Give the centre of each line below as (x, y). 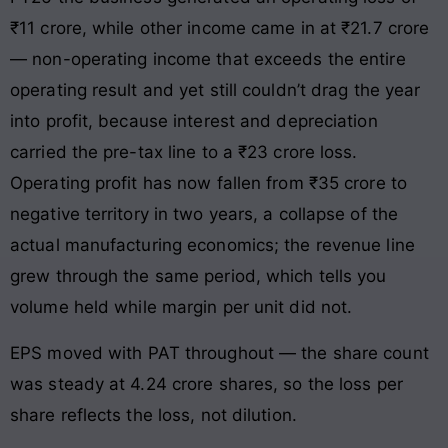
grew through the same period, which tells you (198, 276)
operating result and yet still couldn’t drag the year (215, 90)
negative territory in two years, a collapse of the (204, 214)
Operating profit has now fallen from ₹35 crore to (208, 183)
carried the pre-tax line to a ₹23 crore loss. (184, 152)
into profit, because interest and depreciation (194, 121)
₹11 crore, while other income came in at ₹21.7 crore (220, 28)
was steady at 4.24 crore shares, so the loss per (206, 383)
